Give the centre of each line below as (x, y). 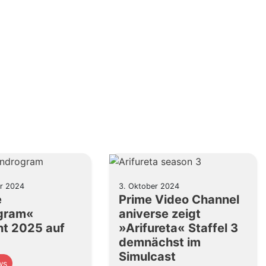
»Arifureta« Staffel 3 (179, 228)
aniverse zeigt (160, 213)
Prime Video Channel (179, 199)
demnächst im (160, 242)
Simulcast (148, 256)
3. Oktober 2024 (149, 186)
